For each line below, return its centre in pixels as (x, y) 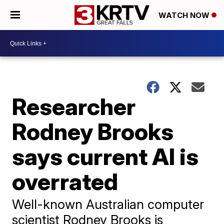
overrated (65, 181)
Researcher (74, 106)
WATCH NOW (185, 15)
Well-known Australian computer (108, 204)
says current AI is (105, 156)
